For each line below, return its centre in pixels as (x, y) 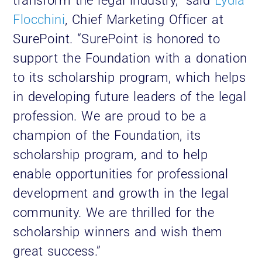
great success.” (59, 251)
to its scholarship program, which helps (129, 78)
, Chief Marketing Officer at (144, 20)
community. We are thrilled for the (113, 213)
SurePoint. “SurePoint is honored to (117, 39)
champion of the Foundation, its (107, 136)
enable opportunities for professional (121, 174)
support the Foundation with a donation (130, 58)
